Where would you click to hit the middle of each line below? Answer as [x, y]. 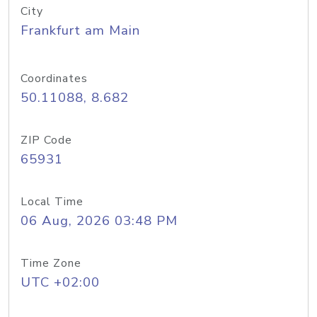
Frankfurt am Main [80, 30]
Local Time [52, 202]
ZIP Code [46, 140]
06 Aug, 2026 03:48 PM [99, 221]
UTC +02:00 [60, 282]
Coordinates [54, 79]
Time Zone [51, 263]
